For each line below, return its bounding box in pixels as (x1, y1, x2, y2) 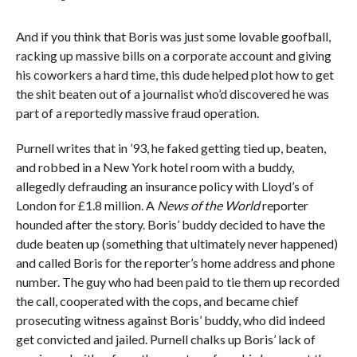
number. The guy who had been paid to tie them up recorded (15, 273, 339, 289)
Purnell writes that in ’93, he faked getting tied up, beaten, (15, 139, 326, 155)
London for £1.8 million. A (15, 197, 157, 213)
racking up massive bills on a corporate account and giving (15, 47, 331, 63)
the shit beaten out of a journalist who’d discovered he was (15, 85, 329, 101)
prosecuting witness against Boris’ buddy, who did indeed (15, 312, 325, 328)
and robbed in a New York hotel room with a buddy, (15, 159, 294, 175)
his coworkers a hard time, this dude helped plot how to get (15, 66, 334, 82)
